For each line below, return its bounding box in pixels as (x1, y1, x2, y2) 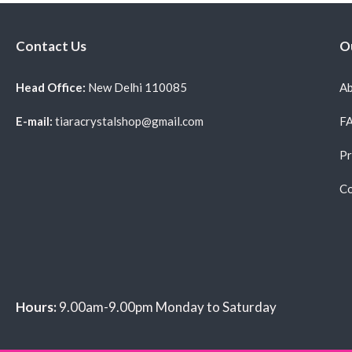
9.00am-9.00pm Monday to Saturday (57, 298, 277, 315)
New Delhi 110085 (88, 79, 187, 94)
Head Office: (16, 79, 88, 94)
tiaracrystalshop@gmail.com (53, 113, 203, 128)
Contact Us (16, 37, 86, 54)
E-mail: (16, 113, 53, 128)
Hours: (16, 298, 57, 315)
